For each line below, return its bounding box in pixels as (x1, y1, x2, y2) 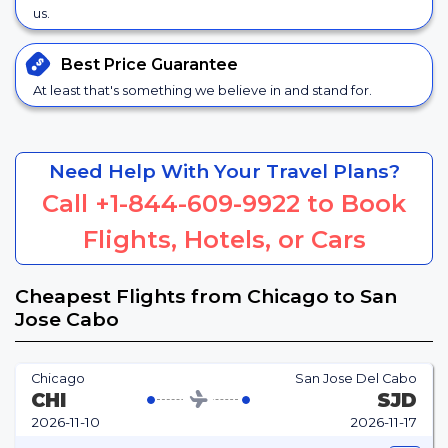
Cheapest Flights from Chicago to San (15, 284, 397, 309)
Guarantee (151, 54, 238, 74)
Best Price (61, 54, 151, 74)
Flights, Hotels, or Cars (82, 224, 366, 254)
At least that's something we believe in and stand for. (33, 82, 372, 99)
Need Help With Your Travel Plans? (48, 158, 400, 183)
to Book (300, 188, 406, 218)
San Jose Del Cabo (295, 371, 417, 387)
